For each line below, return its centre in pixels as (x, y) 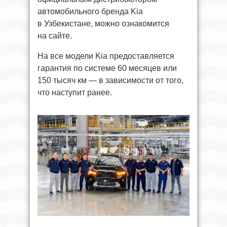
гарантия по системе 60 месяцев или (107, 68)
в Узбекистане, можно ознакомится (103, 23)
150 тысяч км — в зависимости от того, (110, 80)
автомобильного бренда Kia (90, 11)
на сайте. (55, 35)
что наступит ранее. (75, 92)
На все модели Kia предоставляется (106, 56)
